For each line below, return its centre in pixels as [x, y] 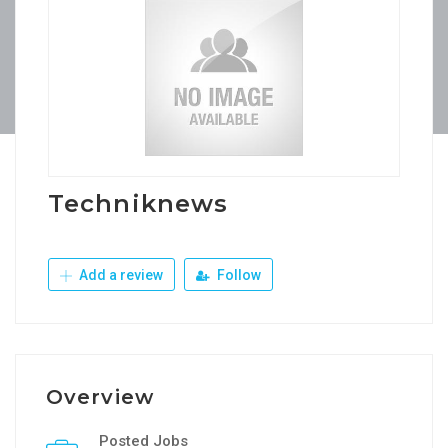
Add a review [119, 275]
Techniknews [138, 203]
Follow [237, 275]
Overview [100, 397]
